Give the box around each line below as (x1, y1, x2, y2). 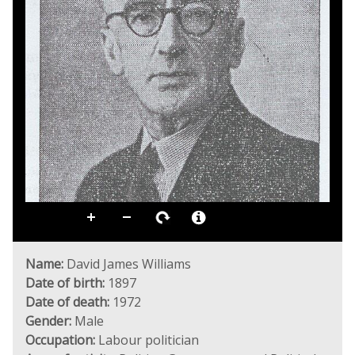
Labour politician (95, 331, 199, 349)
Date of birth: (25, 274, 105, 292)
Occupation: (25, 331, 95, 349)
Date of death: (25, 293, 109, 311)
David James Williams (63, 255, 191, 273)
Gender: (25, 312, 71, 330)
